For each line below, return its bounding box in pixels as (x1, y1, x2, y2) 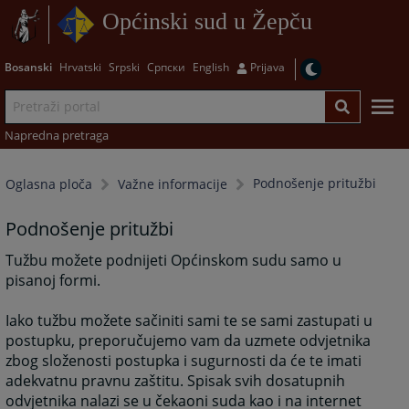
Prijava (249, 58, 285, 75)
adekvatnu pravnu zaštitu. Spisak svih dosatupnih (5, 371, 346, 392)
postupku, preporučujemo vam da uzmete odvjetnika (5, 330, 372, 351)
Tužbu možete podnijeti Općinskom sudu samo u (5, 250, 342, 271)
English (192, 58, 229, 75)
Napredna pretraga (4, 126, 109, 143)
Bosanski (4, 58, 52, 75)
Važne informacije (118, 175, 228, 194)
